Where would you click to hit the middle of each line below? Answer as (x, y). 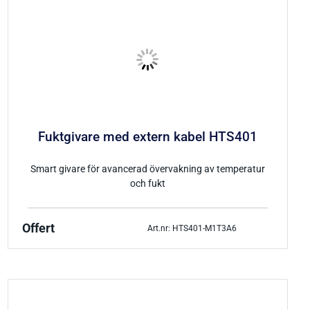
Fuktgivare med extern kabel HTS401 (147, 137)
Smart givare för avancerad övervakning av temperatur (147, 170)
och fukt (147, 184)
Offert (38, 229)
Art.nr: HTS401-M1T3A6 (192, 228)
